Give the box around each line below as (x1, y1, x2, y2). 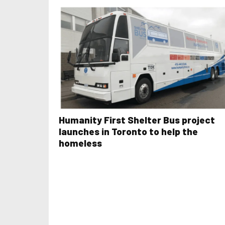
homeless (59, 137, 102, 149)
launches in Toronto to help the (59, 125, 198, 137)
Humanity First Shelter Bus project (59, 114, 215, 126)
